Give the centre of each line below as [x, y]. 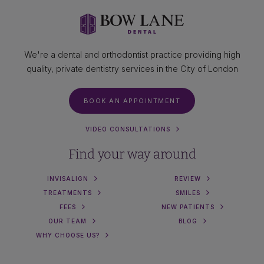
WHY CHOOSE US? [67, 235]
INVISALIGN [67, 179]
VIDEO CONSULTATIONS [128, 129]
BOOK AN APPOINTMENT [132, 101]
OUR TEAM [67, 221]
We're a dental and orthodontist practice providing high [132, 55]
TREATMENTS [67, 193]
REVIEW [188, 179]
